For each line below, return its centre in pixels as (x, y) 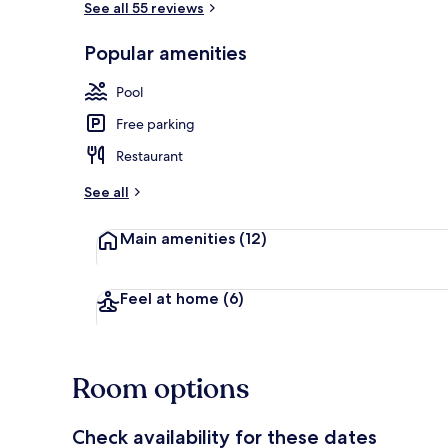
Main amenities (179, 238)
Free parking (155, 123)
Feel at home (171, 298)
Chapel (391, 63)
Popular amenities (165, 52)
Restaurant (149, 155)
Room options (160, 388)
